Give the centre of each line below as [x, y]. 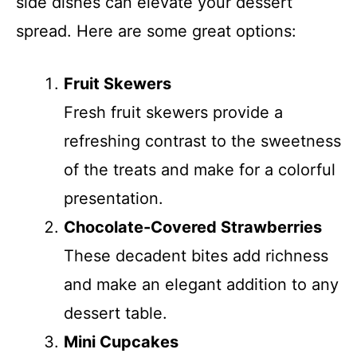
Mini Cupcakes [121, 342]
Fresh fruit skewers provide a [173, 112]
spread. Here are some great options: [156, 31]
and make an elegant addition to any [201, 284]
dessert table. [116, 313]
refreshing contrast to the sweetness [202, 141]
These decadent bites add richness [196, 256]
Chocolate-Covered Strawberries [193, 227]
